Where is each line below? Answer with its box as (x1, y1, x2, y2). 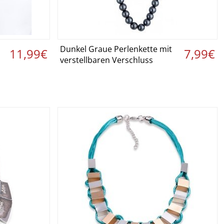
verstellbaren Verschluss (60, 54, 153, 65)
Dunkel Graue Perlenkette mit (60, 43, 172, 54)
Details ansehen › (103, 44, 173, 55)
